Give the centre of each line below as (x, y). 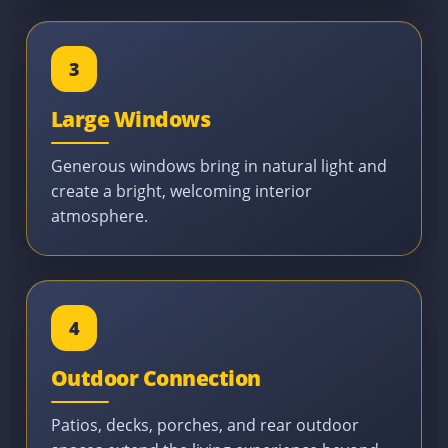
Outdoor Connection (156, 378)
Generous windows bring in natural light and (219, 166)
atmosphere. (99, 216)
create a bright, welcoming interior (181, 191)
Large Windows (131, 119)
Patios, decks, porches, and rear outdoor (205, 425)
